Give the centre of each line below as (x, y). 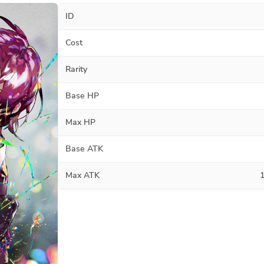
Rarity (76, 69)
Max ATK (82, 175)
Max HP (80, 122)
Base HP (82, 96)
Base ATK (84, 149)
